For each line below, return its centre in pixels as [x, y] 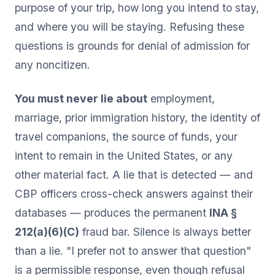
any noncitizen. [52, 64]
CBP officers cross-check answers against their [134, 193]
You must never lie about [81, 98]
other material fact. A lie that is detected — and [134, 174]
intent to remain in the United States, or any [124, 155]
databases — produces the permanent [112, 212]
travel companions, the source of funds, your [126, 136]
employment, [181, 98]
